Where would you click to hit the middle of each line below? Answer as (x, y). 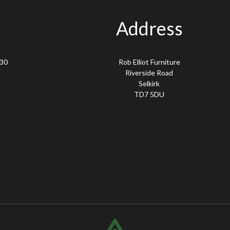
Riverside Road (149, 72)
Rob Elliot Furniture (149, 62)
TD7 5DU (149, 94)
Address (149, 28)
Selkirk (149, 83)
